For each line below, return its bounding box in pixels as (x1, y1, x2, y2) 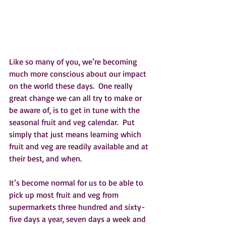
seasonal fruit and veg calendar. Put (9, 117, 137, 127)
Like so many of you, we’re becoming (9, 56, 139, 67)
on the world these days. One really (9, 80, 135, 91)
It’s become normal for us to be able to (9, 177, 145, 188)
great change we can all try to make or (9, 92, 144, 103)
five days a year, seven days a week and (9, 213, 148, 224)
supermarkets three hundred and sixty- (9, 201, 145, 212)
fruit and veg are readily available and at (9, 141, 150, 151)
